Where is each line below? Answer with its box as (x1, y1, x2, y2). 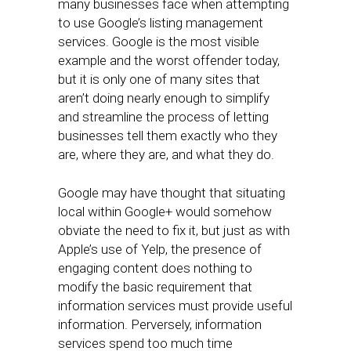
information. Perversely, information (58, 317, 262, 332)
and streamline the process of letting (58, 109, 269, 125)
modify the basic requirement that (58, 279, 252, 295)
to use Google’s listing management (58, 15, 263, 31)
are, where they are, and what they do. (58, 147, 274, 162)
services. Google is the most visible (58, 34, 259, 49)
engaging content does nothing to (58, 260, 252, 276)
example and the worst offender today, (58, 52, 280, 68)
